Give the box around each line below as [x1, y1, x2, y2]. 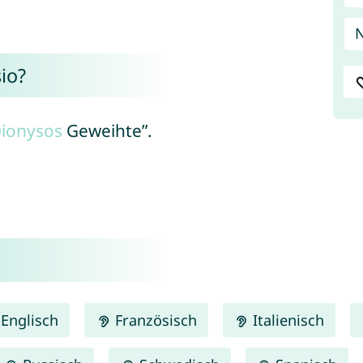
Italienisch [248, 310, 324, 330]
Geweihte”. [62, 119, 152, 142]
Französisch [110, 310, 197, 330]
